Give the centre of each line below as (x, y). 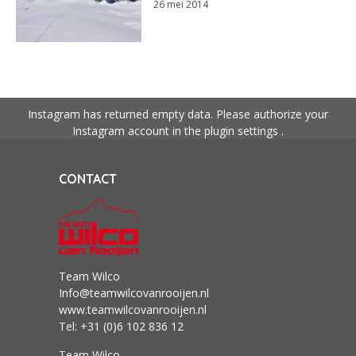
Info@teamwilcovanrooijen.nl (134, 292)
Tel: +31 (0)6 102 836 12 (121, 326)
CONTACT (88, 178)
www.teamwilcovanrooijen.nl (133, 309)
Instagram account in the (138, 130)
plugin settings (243, 130)
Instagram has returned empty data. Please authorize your (178, 114)
